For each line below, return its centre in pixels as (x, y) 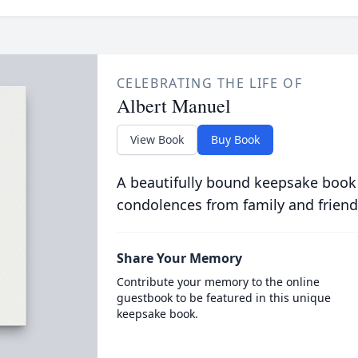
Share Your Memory (179, 258)
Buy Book (235, 139)
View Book (157, 139)
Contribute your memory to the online (218, 282)
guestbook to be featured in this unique (223, 298)
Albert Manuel (173, 105)
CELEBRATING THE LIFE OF (209, 83)
